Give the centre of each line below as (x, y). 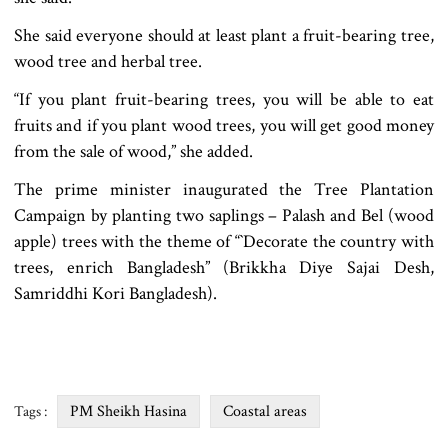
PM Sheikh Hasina (128, 411)
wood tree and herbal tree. (108, 61)
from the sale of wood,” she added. (133, 151)
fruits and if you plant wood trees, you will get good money (224, 125)
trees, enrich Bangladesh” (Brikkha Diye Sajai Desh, (224, 267)
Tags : (30, 411)
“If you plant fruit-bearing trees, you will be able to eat (224, 99)
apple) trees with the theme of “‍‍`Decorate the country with (224, 241)
